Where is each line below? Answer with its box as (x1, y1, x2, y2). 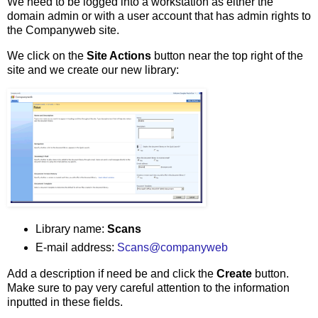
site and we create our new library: (7, 64, 179, 77)
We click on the (7, 50, 87, 62)
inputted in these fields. (7, 295, 123, 308)
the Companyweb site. (7, 24, 119, 37)
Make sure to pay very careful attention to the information (7, 281, 290, 294)
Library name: (35, 222, 107, 235)
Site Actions (87, 50, 151, 62)
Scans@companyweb (116, 241, 228, 253)
